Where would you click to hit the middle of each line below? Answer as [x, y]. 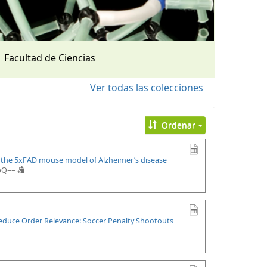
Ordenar [178, 125]
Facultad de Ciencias [50, 58]
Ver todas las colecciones [147, 88]
